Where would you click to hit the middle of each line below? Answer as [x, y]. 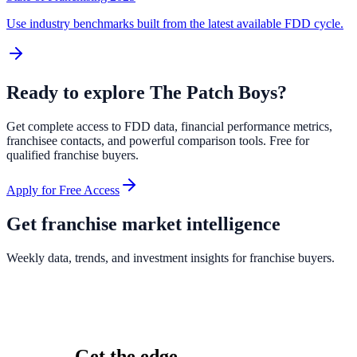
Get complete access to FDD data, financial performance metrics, [169, 127]
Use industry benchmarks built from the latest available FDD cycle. [175, 24]
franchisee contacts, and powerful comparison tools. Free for [158, 141]
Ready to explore [78, 93]
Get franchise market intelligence [143, 224]
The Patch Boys [214, 93]
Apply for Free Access [63, 190]
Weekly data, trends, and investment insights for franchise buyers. [171, 257]
